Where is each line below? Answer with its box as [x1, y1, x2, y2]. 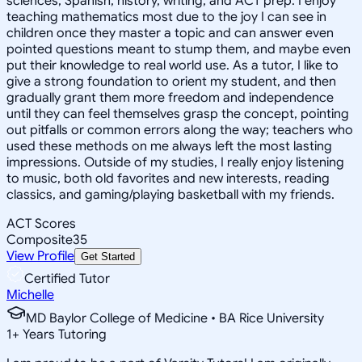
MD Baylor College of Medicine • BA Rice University [26, 309, 324, 326]
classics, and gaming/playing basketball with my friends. [6, 186, 335, 203]
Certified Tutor [24, 270, 110, 287]
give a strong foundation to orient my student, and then [6, 73, 336, 90]
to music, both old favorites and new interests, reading [6, 170, 330, 187]
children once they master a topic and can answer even [6, 24, 334, 41]
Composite [6, 231, 73, 248]
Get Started [81, 250, 135, 263]
